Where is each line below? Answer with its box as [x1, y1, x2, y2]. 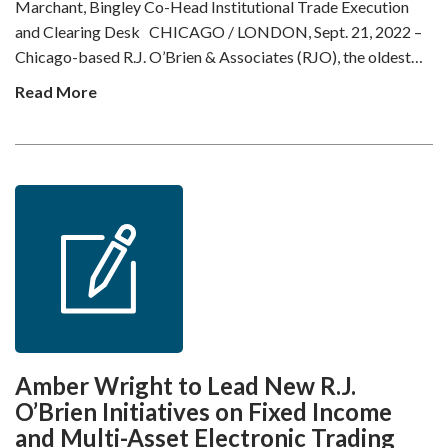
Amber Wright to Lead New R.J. [15, 371, 356, 400]
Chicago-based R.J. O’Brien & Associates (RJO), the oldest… [15, 47, 423, 66]
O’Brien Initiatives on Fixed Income [15, 397, 392, 426]
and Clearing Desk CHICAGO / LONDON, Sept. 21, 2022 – [15, 22, 422, 41]
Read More [15, 82, 97, 101]
